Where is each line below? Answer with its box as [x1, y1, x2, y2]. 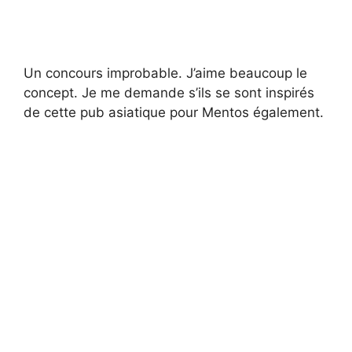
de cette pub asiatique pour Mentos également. [24, 104, 324, 120]
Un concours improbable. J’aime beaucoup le [24, 64, 307, 81]
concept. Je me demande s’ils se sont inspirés [24, 84, 314, 101]
